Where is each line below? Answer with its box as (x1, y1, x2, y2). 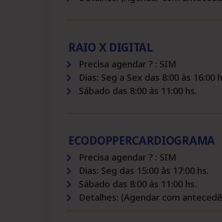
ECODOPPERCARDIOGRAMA (68, 133, 215, 148)
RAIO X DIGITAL (68, 40, 153, 55)
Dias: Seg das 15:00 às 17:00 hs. (79, 165, 209, 176)
